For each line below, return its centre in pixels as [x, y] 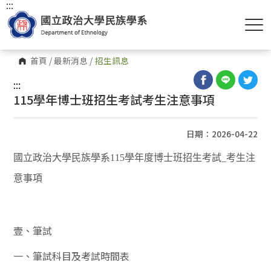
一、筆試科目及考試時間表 [72, 256]
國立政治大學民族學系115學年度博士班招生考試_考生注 [135, 158]
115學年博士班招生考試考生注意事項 [114, 100]
